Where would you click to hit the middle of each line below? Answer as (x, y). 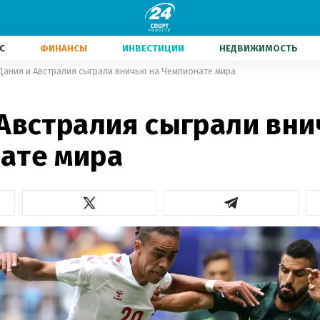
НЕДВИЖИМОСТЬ (259, 48)
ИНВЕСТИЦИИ (153, 48)
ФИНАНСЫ (64, 48)
